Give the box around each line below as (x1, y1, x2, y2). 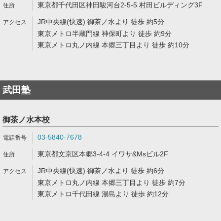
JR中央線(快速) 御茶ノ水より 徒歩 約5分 (37, 18, 164, 26)
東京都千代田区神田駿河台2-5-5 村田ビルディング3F (37, 1, 203, 9)
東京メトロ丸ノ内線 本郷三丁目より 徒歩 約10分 (37, 41, 189, 49)
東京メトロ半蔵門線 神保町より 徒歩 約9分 (37, 30, 172, 37)
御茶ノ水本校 (2, 115, 50, 124)
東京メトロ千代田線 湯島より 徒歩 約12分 (37, 190, 169, 198)
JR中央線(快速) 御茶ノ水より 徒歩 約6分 (37, 167, 164, 175)
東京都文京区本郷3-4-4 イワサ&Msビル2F (37, 150, 168, 158)
